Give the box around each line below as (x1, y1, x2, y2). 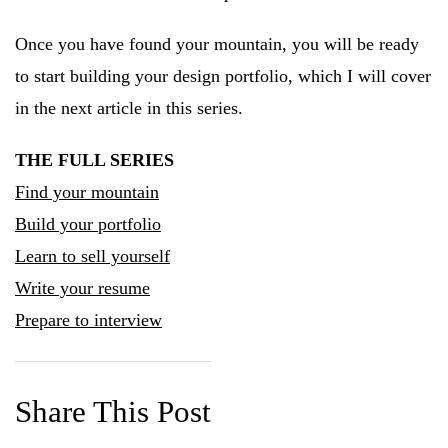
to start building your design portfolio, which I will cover (15, 66, 431, 86)
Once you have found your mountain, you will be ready (15, 34, 419, 54)
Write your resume (15, 278, 150, 298)
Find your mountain (15, 182, 159, 202)
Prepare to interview (15, 310, 162, 330)
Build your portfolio (15, 214, 161, 234)
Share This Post (15, 394, 211, 430)
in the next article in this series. (15, 98, 243, 118)
